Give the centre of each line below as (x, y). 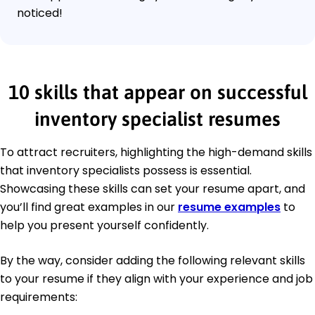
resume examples (229, 207)
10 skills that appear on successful (157, 92)
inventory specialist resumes (157, 118)
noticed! (40, 13)
